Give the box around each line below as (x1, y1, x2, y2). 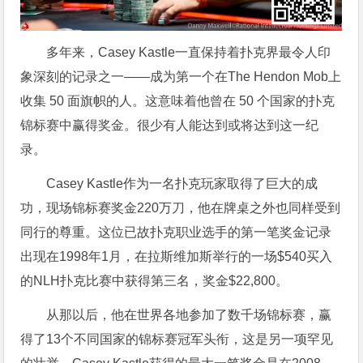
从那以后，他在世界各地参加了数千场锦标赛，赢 (46, 308, 332, 322)
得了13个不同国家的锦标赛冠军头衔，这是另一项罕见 (20, 332, 334, 347)
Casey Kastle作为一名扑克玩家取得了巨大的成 (46, 177, 318, 191)
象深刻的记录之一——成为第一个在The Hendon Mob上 (20, 70, 342, 84)
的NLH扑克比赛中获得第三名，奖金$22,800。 (20, 274, 289, 288)
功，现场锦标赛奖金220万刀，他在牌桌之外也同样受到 (20, 201, 341, 216)
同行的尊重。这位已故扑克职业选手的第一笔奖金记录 (20, 225, 332, 240)
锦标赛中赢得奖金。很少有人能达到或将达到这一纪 (20, 118, 319, 133)
